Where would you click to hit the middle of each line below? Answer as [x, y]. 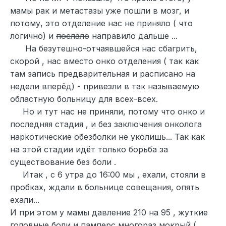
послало [73, 36]
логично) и [33, 36]
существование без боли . [63, 162]
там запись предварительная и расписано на [103, 73]
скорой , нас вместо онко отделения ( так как [104, 61]
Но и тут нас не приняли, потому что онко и [107, 111]
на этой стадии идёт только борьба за [89, 149]
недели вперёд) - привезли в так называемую [105, 86]
